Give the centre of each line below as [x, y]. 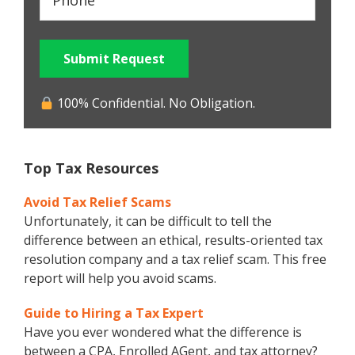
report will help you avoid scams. [120, 279]
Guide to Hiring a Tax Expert [114, 313]
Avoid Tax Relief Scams [97, 202]
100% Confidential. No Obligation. [155, 103]
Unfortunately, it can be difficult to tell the [148, 221]
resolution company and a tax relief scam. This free [175, 260]
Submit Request [114, 59]
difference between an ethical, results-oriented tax [173, 240]
